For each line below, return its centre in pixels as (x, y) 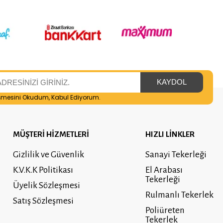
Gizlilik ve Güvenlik (49, 154)
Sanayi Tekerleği (176, 154)
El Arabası (164, 170)
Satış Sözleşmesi (44, 201)
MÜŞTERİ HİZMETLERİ (51, 134)
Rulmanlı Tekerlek (179, 195)
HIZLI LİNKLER (170, 134)
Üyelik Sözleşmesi (47, 185)
